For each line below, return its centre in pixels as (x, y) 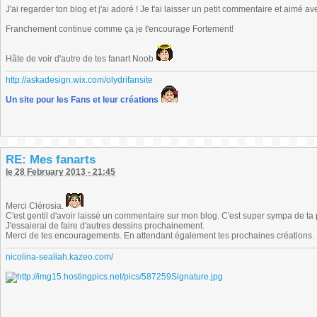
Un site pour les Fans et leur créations (82, 100)
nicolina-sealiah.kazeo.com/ (59, 257)
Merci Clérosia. (36, 206)
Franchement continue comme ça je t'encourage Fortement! (120, 29)
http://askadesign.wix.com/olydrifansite (79, 80)
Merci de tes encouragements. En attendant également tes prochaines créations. (160, 236)
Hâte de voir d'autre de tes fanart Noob (81, 59)
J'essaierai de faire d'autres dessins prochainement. (105, 226)
